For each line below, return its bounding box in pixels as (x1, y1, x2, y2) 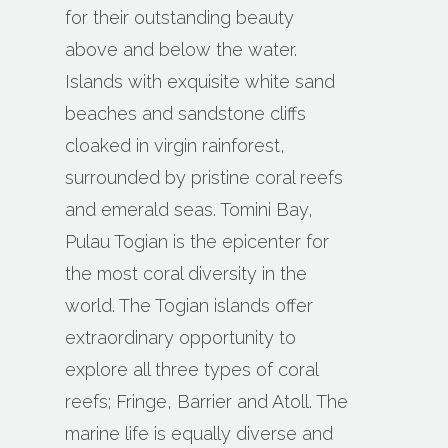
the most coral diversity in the (65, 263, 308, 285)
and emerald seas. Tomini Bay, (65, 199, 314, 221)
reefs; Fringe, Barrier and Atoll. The (65, 391, 349, 413)
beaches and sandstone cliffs (65, 103, 307, 125)
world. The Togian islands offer (65, 295, 314, 317)
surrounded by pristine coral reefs (65, 167, 344, 189)
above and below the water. (65, 39, 298, 61)
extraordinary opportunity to (65, 327, 297, 349)
